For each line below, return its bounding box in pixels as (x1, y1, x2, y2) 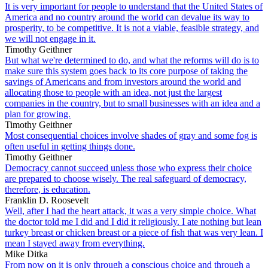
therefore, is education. (5, 184, 90, 194)
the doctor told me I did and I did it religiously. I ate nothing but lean (5, 216, 261, 227)
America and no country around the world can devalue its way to (5, 11, 249, 22)
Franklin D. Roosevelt (5, 194, 89, 205)
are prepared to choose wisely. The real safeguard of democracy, (5, 173, 246, 184)
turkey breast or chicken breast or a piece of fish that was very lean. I (5, 227, 263, 237)
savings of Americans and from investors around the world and (5, 76, 241, 87)
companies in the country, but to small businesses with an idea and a (5, 98, 260, 108)
